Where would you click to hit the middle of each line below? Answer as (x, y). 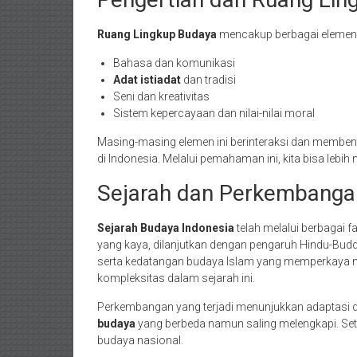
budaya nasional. (140, 340)
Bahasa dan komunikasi (174, 63)
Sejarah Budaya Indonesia (166, 228)
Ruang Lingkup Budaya (157, 34)
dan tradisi (208, 80)
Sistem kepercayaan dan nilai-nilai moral (214, 113)
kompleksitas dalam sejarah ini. (176, 278)
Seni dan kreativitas (161, 96)
